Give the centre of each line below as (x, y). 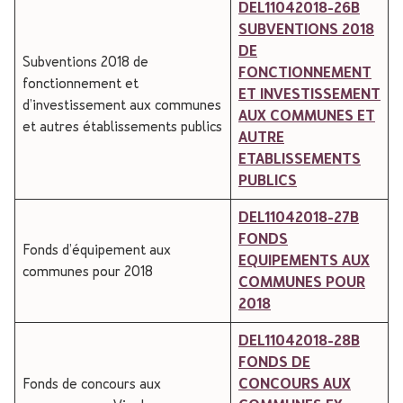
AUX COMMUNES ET (307, 116)
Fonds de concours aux (92, 384)
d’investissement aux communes (122, 105)
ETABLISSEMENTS (300, 159)
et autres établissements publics (122, 126)
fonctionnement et (81, 83)
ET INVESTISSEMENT (309, 94)
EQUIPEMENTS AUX (304, 260)
